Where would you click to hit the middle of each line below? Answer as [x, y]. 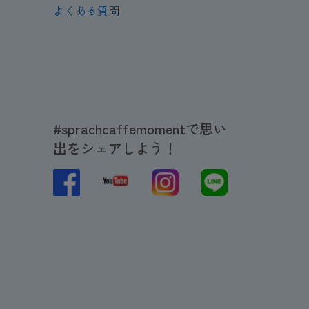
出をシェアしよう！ [115, 148]
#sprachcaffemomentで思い [140, 129]
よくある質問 [86, 11]
